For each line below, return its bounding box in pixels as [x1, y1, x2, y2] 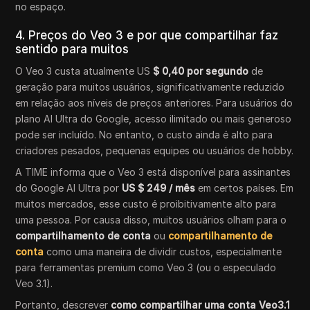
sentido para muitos [15, 42, 129, 56]
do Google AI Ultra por [15, 182, 122, 194]
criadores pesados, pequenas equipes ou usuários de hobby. [15, 145, 294, 156]
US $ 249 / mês [122, 182, 196, 194]
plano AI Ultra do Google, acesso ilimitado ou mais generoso [15, 113, 292, 125]
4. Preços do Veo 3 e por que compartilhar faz [15, 28, 279, 42]
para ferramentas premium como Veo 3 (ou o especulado [15, 262, 277, 273]
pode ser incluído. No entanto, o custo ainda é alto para [15, 129, 273, 140]
